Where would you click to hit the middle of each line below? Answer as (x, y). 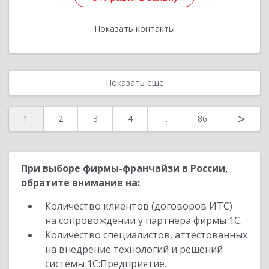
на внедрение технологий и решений (134, 249)
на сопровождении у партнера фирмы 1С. (144, 220)
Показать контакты (134, 29)
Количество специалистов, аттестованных (146, 235)
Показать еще (134, 83)
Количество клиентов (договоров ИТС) (139, 206)
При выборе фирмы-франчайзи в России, (125, 168)
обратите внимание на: (80, 183)
